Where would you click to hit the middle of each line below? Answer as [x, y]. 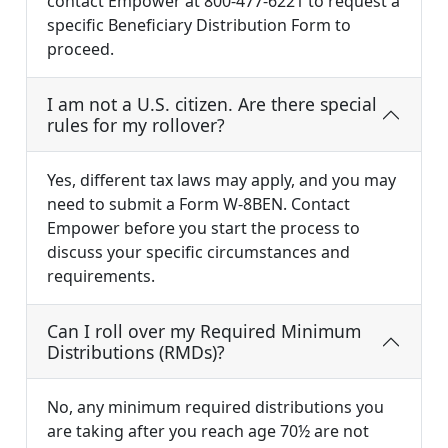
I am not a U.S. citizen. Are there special [212, 104]
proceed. [80, 49]
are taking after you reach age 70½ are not [208, 431]
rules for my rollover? [136, 125]
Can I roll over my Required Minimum [204, 331]
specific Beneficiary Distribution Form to [199, 25]
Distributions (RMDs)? [136, 352]
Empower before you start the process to [203, 228]
